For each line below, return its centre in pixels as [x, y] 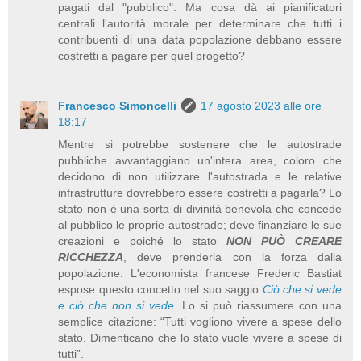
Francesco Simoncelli [118, 105]
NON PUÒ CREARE [284, 241]
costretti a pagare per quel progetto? [152, 55]
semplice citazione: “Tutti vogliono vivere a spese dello [200, 321]
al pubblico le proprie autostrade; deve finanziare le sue [200, 224]
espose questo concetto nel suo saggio [160, 289]
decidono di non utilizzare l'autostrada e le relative [200, 176]
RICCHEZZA [91, 257]
